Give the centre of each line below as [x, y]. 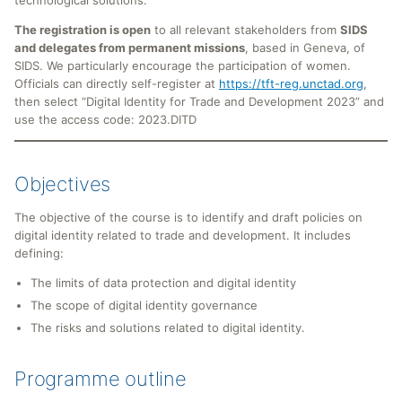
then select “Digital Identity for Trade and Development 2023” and [199, 101]
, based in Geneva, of [305, 47]
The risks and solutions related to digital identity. [168, 328]
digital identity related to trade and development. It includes [183, 235]
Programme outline [100, 379]
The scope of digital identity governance [144, 306]
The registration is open [83, 29]
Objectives [63, 184]
